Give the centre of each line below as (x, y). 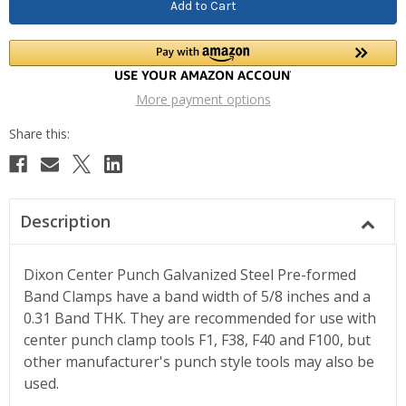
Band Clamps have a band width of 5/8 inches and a (197, 296)
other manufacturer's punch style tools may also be (199, 361)
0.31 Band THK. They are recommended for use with (200, 318)
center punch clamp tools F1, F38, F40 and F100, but (197, 339)
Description (65, 221)
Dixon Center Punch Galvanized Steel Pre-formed (190, 274)
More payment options (203, 99)
